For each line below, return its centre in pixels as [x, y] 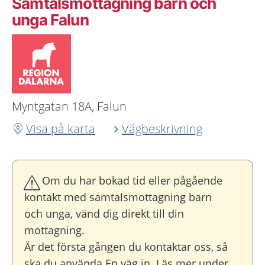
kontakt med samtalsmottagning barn [118, 197]
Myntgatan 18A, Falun [69, 106]
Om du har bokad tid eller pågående [132, 180]
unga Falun [50, 20]
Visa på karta [61, 129]
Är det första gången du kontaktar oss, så [126, 247]
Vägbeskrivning [162, 129]
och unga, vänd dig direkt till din [104, 214]
